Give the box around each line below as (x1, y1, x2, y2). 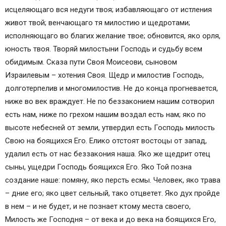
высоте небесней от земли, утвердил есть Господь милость (5, 123, 215, 133)
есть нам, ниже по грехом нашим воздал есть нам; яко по (5, 110, 206, 120)
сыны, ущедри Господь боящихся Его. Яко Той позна (5, 162, 192, 172)
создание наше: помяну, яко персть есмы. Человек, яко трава (5, 176, 220, 185)
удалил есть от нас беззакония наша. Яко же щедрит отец (5, 149, 210, 159)
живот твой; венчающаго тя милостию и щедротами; (5, 18, 190, 28)
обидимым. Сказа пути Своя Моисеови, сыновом (5, 58, 177, 67)
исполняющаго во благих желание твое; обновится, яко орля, (5, 31, 220, 41)
